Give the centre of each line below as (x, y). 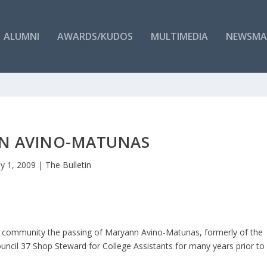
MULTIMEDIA (179, 36)
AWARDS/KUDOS (95, 36)
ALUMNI (21, 36)
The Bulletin (69, 164)
